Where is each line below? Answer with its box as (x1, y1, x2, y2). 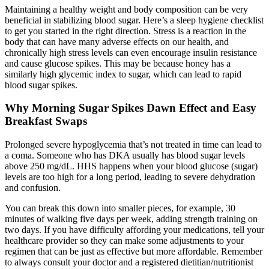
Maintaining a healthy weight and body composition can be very (5, 4, 248, 14)
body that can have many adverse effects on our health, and (5, 36, 229, 47)
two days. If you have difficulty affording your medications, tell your (5, 225, 264, 235)
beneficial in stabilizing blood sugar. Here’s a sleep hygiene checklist (5, 14, 264, 25)
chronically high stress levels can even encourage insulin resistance (5, 47, 257, 58)
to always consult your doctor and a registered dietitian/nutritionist (5, 257, 253, 268)
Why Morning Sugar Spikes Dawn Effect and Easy (5, 101, 256, 115)
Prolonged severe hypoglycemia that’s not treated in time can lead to (5, 139, 262, 150)
